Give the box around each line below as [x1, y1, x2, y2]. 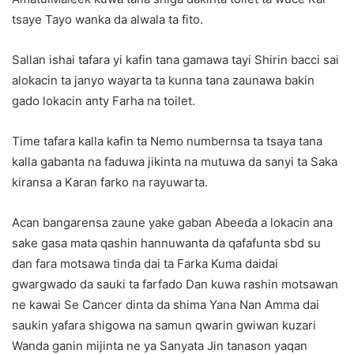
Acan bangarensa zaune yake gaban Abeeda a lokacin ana [12, 215, 333, 231]
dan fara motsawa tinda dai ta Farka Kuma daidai [12, 256, 278, 272]
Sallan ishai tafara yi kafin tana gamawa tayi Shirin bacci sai [12, 52, 339, 68]
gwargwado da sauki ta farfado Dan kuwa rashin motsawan [12, 277, 338, 292]
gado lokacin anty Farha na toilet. [12, 93, 195, 109]
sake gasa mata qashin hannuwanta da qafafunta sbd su [12, 235, 321, 251]
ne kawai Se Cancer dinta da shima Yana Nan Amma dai [12, 297, 319, 313]
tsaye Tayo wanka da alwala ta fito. [12, 12, 203, 28]
